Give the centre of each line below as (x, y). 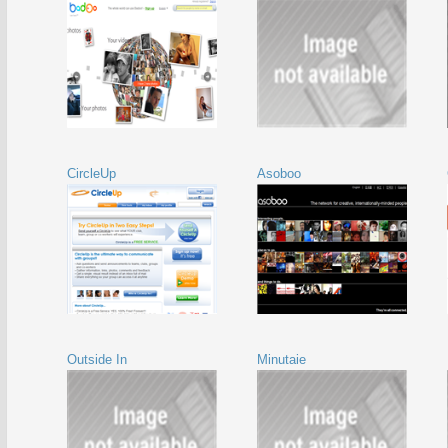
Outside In (97, 359)
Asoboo (279, 173)
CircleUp (91, 173)
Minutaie (281, 359)
